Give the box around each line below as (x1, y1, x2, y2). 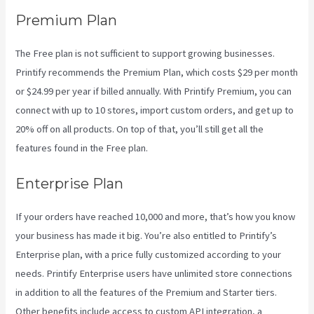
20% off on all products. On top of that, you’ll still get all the (15, 122, 264, 135)
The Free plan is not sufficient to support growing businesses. (15, 46, 275, 60)
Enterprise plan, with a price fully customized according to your (15, 248, 282, 261)
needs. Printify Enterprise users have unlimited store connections (15, 267, 293, 280)
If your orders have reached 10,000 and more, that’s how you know (15, 210, 296, 224)
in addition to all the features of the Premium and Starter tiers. (15, 286, 278, 299)
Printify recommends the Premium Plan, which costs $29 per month (15, 65, 299, 78)
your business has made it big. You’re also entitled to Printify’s (15, 229, 278, 243)
